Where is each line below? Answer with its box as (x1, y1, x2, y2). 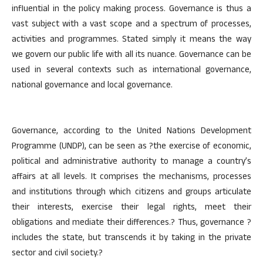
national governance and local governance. (12, 79, 173, 93)
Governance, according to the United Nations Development (12, 124, 251, 139)
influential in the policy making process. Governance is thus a (12, 2, 251, 17)
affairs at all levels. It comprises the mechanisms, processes (12, 170, 251, 185)
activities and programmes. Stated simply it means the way (12, 33, 251, 48)
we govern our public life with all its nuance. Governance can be (12, 48, 251, 63)
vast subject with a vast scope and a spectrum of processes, (12, 18, 251, 32)
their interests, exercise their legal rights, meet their (12, 201, 251, 215)
